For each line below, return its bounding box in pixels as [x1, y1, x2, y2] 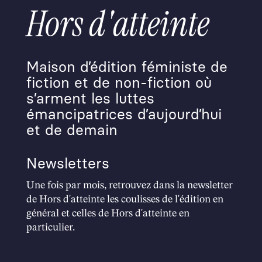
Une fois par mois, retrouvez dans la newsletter [26, 180, 233, 191]
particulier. [26, 222, 75, 233]
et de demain [26, 121, 118, 139]
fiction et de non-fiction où [26, 74, 212, 91]
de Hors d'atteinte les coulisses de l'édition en [26, 194, 223, 205]
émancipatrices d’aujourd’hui [26, 105, 222, 123]
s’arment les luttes [26, 89, 154, 107]
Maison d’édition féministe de [26, 58, 227, 75]
